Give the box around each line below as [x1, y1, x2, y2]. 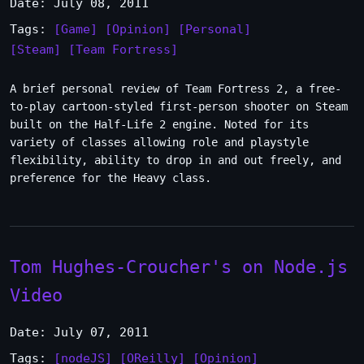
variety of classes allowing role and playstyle [10, 136, 309, 149]
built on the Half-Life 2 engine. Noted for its [10, 118, 309, 131]
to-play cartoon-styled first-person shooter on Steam [10, 100, 348, 113]
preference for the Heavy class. [10, 171, 211, 184]
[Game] [54, 22, 97, 37]
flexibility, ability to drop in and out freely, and [10, 154, 341, 167]
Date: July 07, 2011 [10, 325, 149, 340]
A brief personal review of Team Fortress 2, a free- [10, 82, 341, 95]
